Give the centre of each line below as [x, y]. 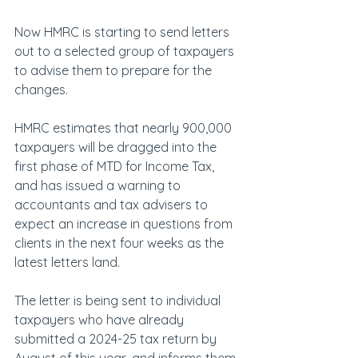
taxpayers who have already [101, 320]
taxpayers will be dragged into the [117, 147]
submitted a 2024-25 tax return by [117, 339]
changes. [41, 90]
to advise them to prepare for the [115, 71]
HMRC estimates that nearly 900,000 [125, 128]
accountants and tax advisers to [113, 205]
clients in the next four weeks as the [121, 243]
